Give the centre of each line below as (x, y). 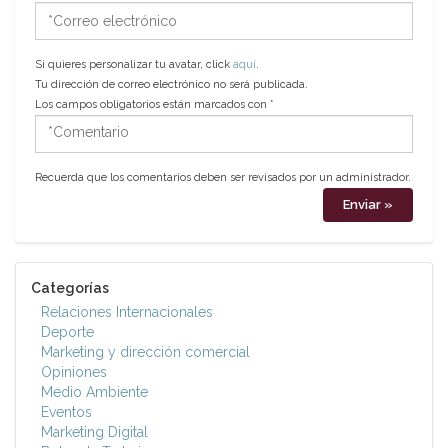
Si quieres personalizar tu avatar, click (134, 65)
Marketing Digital (94, 432)
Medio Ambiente (94, 392)
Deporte (67, 332)
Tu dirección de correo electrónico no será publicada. (171, 85)
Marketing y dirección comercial (145, 352)
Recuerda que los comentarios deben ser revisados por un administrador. (223, 178)
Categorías (70, 288)
